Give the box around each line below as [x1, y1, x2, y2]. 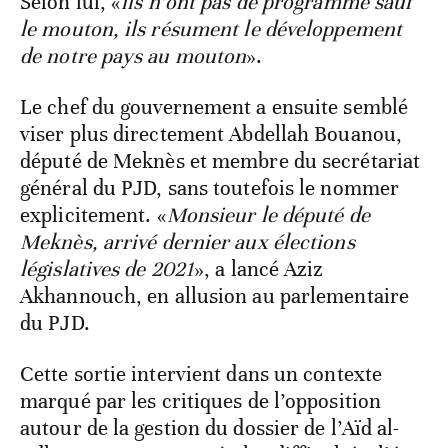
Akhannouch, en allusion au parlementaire [20, 283, 410, 310]
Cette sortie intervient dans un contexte [20, 361, 383, 388]
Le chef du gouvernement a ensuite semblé [20, 94, 409, 121]
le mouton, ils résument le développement [20, 16, 403, 43]
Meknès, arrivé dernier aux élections [20, 229, 355, 256]
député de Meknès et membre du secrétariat [20, 148, 421, 175]
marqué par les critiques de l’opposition [20, 388, 382, 415]
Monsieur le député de [166, 202, 370, 229]
